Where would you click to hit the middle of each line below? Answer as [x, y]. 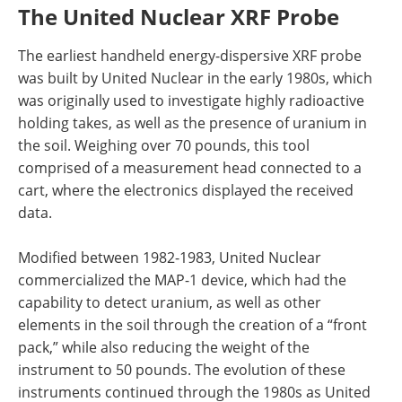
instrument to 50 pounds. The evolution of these [182, 369]
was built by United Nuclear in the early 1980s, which [195, 78]
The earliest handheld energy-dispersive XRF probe [190, 55]
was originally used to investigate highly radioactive [191, 100]
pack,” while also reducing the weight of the [164, 347]
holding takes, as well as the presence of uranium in [192, 122]
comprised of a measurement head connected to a [190, 167]
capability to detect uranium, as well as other [170, 302]
